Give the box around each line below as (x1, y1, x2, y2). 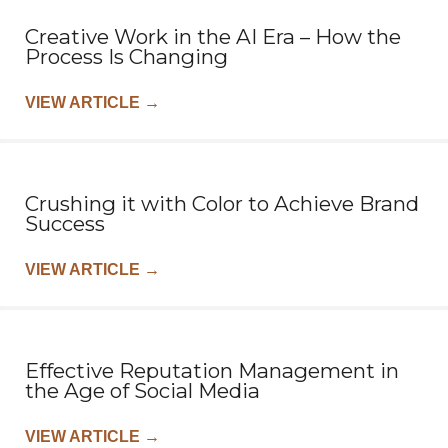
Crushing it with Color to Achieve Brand (25, 191, 419, 217)
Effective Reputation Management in (25, 358, 399, 384)
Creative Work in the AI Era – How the (25, 24, 401, 50)
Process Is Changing (25, 44, 228, 70)
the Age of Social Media (25, 378, 260, 404)
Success (25, 211, 105, 237)
